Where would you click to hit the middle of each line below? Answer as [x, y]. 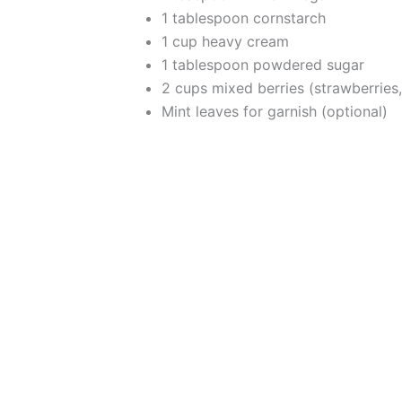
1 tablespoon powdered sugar [263, 65]
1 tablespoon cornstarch [244, 18]
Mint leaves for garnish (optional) [275, 111]
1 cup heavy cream [225, 41]
